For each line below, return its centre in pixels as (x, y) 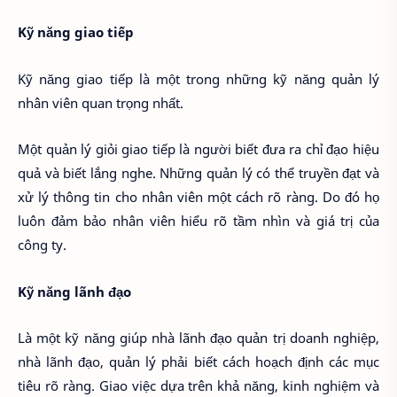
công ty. (42, 245)
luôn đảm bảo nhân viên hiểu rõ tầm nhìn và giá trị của (198, 221)
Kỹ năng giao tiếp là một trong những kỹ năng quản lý (198, 78)
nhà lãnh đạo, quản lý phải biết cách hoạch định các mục (198, 362)
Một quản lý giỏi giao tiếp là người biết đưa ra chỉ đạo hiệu (198, 149)
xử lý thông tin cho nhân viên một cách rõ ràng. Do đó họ (198, 197)
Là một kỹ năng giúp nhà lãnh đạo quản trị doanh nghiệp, (198, 338)
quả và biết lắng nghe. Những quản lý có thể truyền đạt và (198, 173)
